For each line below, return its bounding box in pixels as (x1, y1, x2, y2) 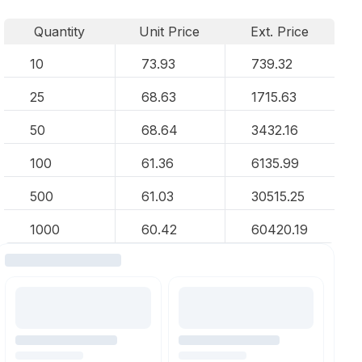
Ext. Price (250, 23, 309, 40)
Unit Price (139, 23, 200, 40)
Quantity (33, 23, 85, 40)
